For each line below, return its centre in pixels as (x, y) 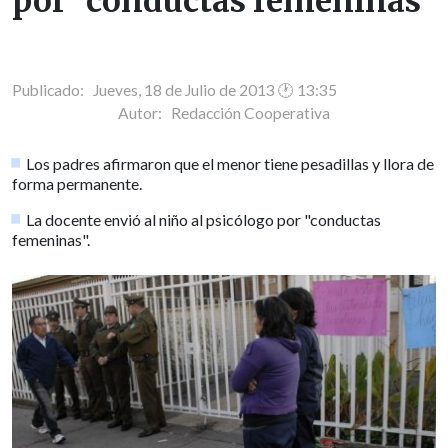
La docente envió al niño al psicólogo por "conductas (204, 219)
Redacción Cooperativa (250, 112)
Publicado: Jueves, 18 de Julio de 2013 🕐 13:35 (174, 89)
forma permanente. (77, 183)
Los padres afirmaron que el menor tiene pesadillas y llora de (230, 163)
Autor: (144, 112)
